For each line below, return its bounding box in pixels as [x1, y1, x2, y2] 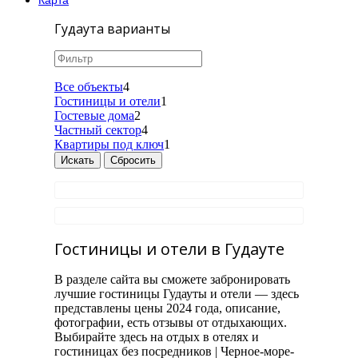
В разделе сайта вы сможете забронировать [54, 272, 290, 287]
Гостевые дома [54, 109, 134, 122]
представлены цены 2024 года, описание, [54, 301, 280, 316]
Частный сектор [54, 123, 141, 137]
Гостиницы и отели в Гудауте [54, 237, 284, 260]
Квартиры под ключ [54, 137, 164, 151]
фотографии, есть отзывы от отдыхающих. [54, 316, 287, 330]
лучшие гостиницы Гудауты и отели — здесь [54, 287, 299, 301]
